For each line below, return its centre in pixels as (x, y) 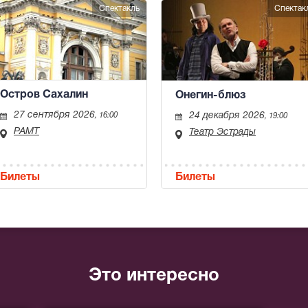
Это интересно (154, 276)
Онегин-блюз (211, 95)
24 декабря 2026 (227, 115)
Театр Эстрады (222, 132)
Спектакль (119, 9)
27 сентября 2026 (54, 115)
